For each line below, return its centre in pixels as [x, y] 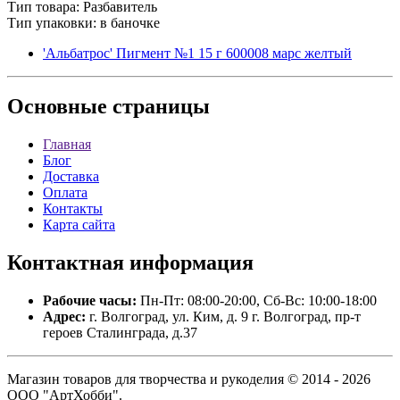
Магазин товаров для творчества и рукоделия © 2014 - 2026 [189, 379]
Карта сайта [79, 225]
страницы [158, 107]
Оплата [65, 193]
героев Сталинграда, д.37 [120, 333]
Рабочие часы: [90, 301]
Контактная [66, 263]
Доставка [71, 177]
